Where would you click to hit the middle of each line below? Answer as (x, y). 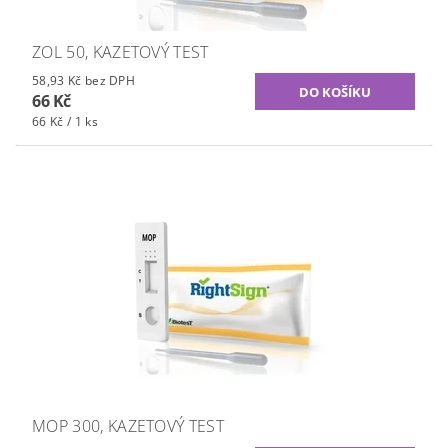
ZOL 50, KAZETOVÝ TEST (120, 52)
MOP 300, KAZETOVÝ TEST (128, 426)
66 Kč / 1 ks (65, 122)
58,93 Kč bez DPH (110, 81)
